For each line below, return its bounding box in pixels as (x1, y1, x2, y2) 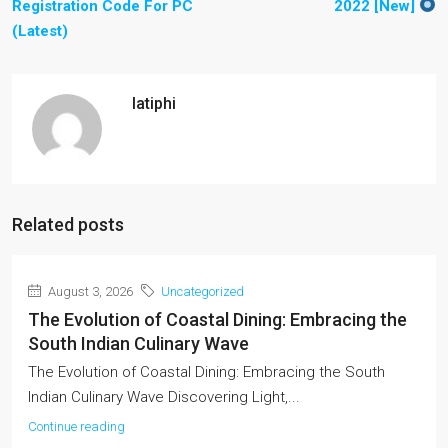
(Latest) (12, 21, 68, 40)
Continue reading (28, 418, 125, 434)
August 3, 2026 (45, 283, 133, 299)
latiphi (132, 93, 176, 113)
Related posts (12, 213, 124, 235)
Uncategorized (161, 283, 244, 299)
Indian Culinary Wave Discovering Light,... (28, 387, 300, 406)
